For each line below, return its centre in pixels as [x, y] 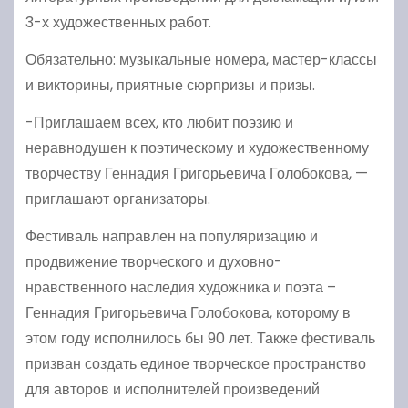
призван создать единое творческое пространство [195, 363]
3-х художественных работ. [118, 23]
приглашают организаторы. [117, 199]
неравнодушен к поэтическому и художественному [197, 148]
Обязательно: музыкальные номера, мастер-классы [201, 60]
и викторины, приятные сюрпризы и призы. [170, 86]
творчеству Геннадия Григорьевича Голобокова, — [196, 173]
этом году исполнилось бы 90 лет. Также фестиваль [200, 338]
